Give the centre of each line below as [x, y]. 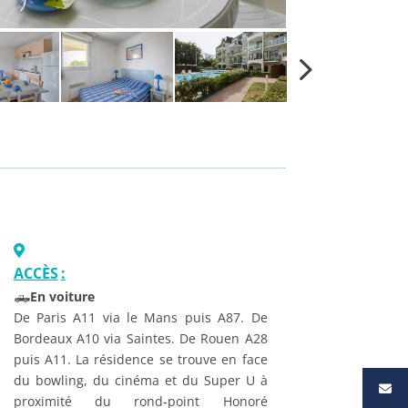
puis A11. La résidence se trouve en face [140, 360]
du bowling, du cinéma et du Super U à [140, 381]
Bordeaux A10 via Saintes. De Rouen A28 [140, 339]
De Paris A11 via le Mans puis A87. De [140, 318]
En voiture [62, 297]
